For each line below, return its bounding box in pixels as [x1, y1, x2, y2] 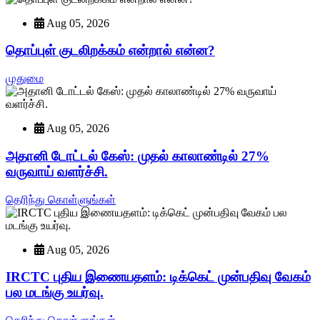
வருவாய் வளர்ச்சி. [6, 164, 108, 179]
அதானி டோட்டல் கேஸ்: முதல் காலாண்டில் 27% [6, 148, 269, 164]
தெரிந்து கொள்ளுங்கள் [6, 193, 116, 206]
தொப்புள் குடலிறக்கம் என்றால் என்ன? [6, 43, 215, 59]
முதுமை [6, 72, 44, 85]
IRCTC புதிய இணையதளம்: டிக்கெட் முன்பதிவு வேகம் [6, 269, 311, 285]
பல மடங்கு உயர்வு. [6, 285, 104, 301]
